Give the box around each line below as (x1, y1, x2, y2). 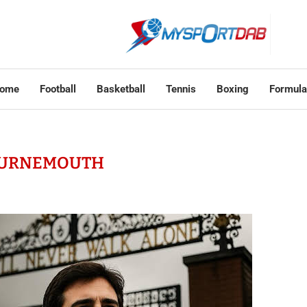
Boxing (216, 83, 249, 95)
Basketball (96, 83, 145, 95)
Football (39, 83, 76, 95)
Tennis (165, 83, 196, 95)
